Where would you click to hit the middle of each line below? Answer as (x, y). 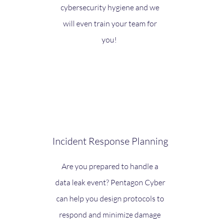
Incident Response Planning (110, 141)
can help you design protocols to (110, 198)
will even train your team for (110, 23)
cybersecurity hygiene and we (110, 7)
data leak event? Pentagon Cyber (110, 182)
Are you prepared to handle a (110, 166)
